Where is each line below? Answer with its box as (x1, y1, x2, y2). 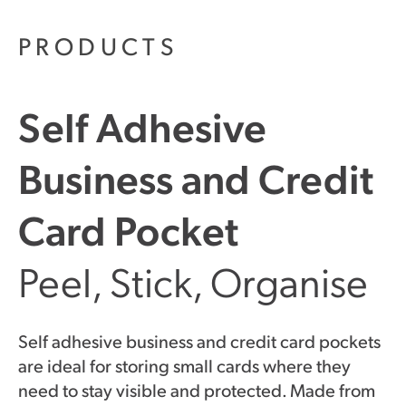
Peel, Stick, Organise (18, 254, 368, 307)
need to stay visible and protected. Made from (18, 378, 375, 401)
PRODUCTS (18, 30, 179, 61)
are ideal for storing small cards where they (18, 353, 351, 377)
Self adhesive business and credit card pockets (18, 329, 381, 353)
